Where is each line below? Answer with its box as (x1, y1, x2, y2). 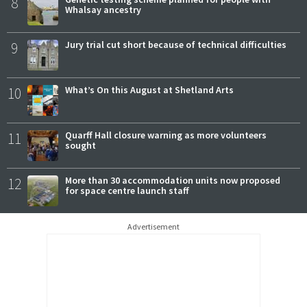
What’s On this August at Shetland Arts (65, 83, 234, 96)
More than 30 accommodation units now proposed (65, 173, 280, 186)
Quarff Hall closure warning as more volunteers (65, 128, 267, 141)
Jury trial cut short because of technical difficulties (65, 38, 286, 51)
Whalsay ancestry (65, 3, 141, 16)
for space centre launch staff (65, 184, 189, 197)
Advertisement (127, 221, 180, 232)
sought (65, 138, 96, 151)
